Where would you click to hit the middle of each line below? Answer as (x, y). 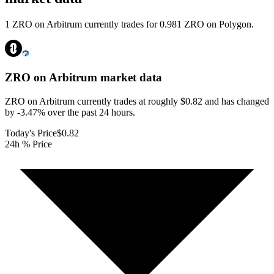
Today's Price (31, 133)
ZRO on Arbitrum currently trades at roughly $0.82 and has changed (137, 101)
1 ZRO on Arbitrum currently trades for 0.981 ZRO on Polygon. (129, 24)
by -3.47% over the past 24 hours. (70, 112)
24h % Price (28, 144)
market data (130, 78)
